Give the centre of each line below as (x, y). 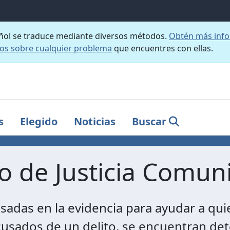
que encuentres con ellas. (162, 48)
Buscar (149, 121)
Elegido (39, 121)
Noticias (95, 121)
